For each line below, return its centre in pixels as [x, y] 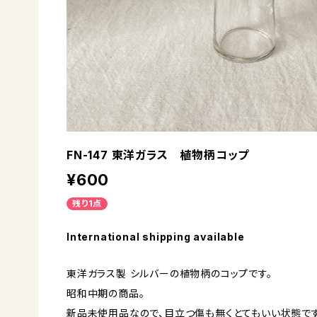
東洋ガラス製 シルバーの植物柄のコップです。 [169, 274]
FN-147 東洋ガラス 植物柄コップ [158, 155]
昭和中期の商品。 [106, 294]
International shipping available [156, 237]
